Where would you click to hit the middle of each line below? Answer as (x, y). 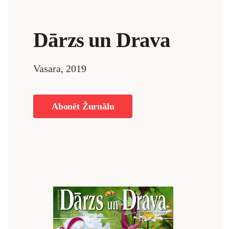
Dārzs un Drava (102, 40)
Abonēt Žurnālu (83, 106)
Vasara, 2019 (60, 68)
